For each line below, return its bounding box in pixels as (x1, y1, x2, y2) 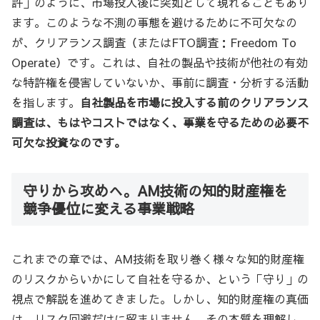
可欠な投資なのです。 (11, 134, 126, 150)
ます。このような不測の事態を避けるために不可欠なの (11, 14, 297, 30)
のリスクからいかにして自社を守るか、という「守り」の (11, 271, 309, 287)
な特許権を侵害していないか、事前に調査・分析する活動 (11, 74, 309, 90)
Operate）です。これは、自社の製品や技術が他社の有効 (11, 54, 307, 70)
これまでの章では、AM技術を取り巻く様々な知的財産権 (11, 251, 304, 267)
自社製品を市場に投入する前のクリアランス (80, 94, 309, 110)
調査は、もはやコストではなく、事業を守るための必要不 (11, 114, 309, 130)
